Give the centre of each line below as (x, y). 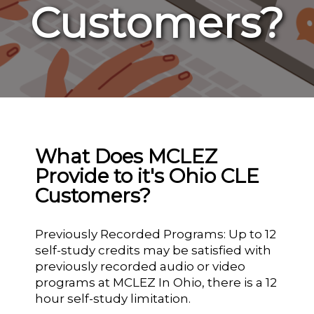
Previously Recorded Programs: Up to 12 (156, 234)
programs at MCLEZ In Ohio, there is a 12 (156, 282)
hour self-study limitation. (113, 299)
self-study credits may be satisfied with (153, 250)
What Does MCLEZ (127, 156)
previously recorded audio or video (141, 266)
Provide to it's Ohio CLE (148, 176)
